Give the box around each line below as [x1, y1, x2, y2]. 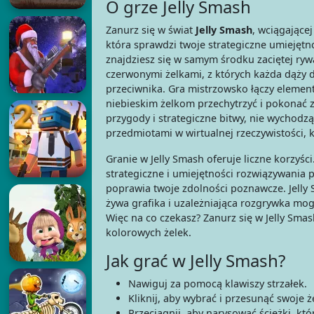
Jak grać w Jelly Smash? [105, 249, 285, 273]
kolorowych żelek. [105, 226, 191, 240]
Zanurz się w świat [105, 23, 196, 37]
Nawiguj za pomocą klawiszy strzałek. [128, 277, 307, 291]
